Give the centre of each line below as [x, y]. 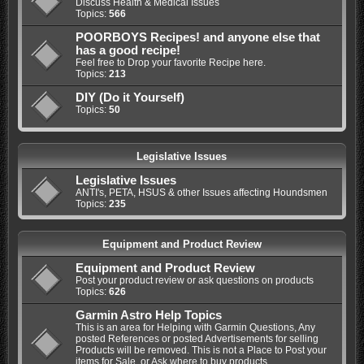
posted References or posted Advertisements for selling [197, 339]
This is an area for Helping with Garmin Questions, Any [195, 328]
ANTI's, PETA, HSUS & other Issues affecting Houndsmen [201, 193]
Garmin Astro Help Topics [148, 316]
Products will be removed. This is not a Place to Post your [201, 351]
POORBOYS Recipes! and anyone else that [197, 38]
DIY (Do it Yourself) [130, 98]
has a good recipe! [128, 51]
